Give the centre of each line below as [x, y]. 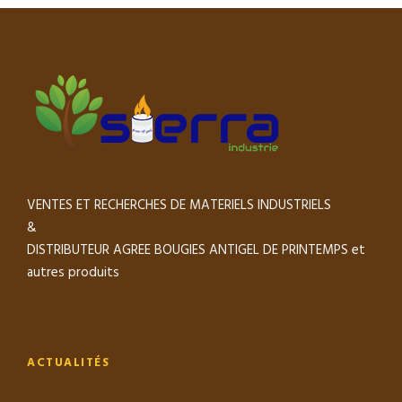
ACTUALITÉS [68, 363]
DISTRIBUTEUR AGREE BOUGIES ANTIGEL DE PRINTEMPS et [196, 250]
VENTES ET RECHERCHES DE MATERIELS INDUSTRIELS [179, 205]
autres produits [73, 273]
